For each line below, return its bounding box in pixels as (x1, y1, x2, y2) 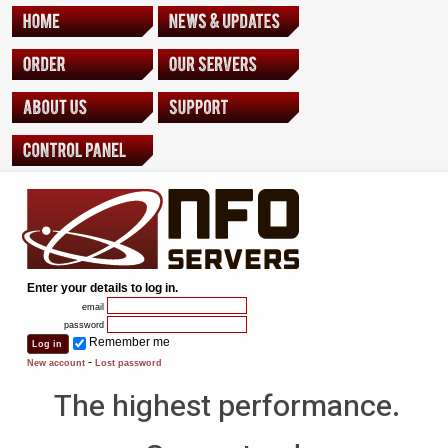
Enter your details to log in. (27, 281, 178, 295)
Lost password (95, 358, 162, 368)
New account (27, 358, 85, 368)
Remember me (89, 335, 170, 349)
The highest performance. (53, 385, 400, 429)
